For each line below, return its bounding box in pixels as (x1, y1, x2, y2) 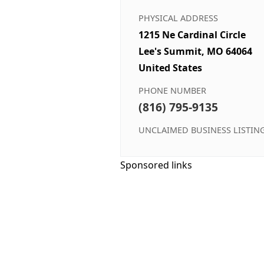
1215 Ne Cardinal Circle (138, 28, 246, 41)
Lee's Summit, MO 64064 (138, 44, 252, 58)
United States (138, 61, 202, 74)
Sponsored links (120, 158, 192, 171)
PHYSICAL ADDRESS (138, 12, 218, 24)
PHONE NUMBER (138, 84, 206, 96)
